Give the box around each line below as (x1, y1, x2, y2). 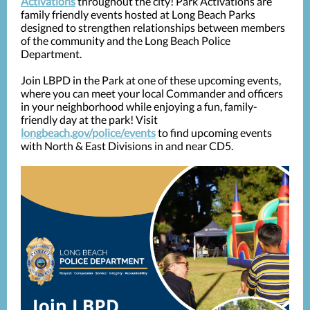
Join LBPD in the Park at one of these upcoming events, (21, 73, 281, 86)
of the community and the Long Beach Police (21, 34, 230, 47)
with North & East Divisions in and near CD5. (21, 139, 233, 152)
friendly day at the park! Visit (21, 113, 158, 126)
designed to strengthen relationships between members (21, 21, 285, 34)
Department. (21, 47, 82, 60)
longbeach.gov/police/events (21, 126, 156, 139)
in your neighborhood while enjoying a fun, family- (21, 100, 257, 113)
